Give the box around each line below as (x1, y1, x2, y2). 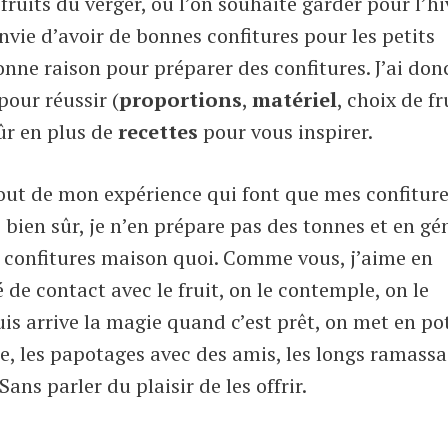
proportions (119, 85, 242, 113)
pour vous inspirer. (198, 117, 373, 145)
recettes (118, 117, 198, 145)
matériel (252, 85, 337, 113)
